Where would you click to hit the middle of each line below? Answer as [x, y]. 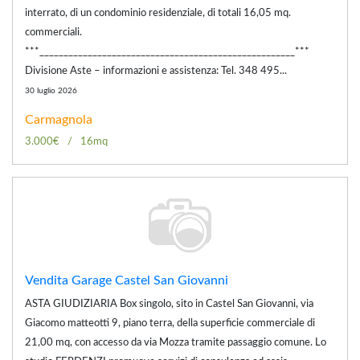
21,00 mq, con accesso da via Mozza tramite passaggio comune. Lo [176, 342]
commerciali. [53, 32]
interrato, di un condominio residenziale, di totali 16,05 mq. [158, 13]
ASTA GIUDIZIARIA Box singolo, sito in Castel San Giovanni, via [169, 304]
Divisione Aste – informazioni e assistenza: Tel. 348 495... [156, 71]
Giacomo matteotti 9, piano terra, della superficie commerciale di [170, 323]
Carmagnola [59, 119]
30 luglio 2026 [51, 90]
